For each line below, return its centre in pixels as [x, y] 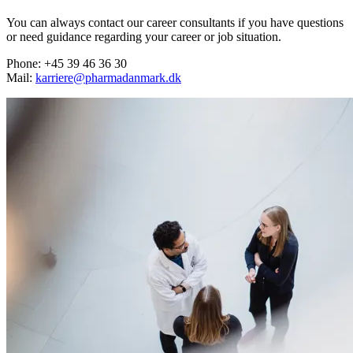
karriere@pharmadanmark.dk [108, 78]
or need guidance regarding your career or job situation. [144, 37]
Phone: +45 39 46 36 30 [67, 64]
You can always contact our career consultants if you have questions [175, 23]
